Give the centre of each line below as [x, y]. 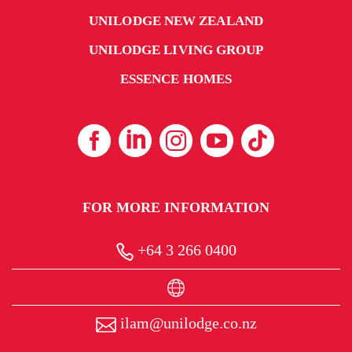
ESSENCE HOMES [176, 79]
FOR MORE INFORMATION [176, 207]
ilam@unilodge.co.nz [186, 323]
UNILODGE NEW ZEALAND [176, 20]
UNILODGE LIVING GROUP [176, 49]
